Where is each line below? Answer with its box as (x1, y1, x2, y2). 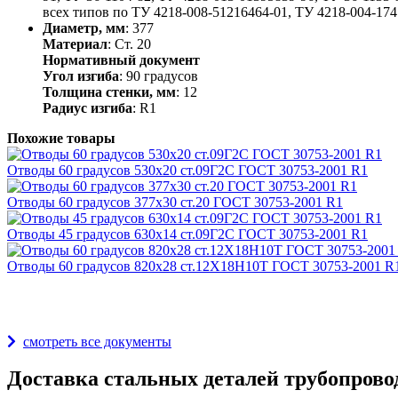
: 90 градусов (119, 68, 198, 84)
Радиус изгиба (43, 99, 132, 115)
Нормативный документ (43, 52, 200, 68)
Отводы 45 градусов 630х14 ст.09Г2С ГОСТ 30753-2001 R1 (7, 226, 368, 242)
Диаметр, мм (43, 20, 125, 36)
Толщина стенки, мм (43, 84, 176, 99)
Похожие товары (7, 130, 115, 146)
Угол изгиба (43, 68, 119, 84)
